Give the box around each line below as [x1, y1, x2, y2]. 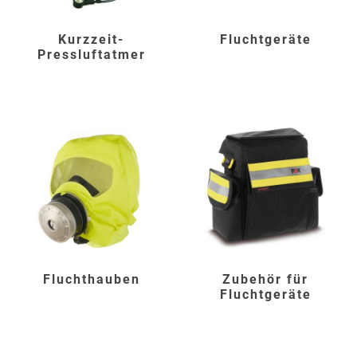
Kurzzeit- [58, 31, 125, 47]
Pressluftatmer [37, 46, 146, 62]
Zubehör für [222, 272, 309, 288]
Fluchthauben [42, 272, 140, 288]
